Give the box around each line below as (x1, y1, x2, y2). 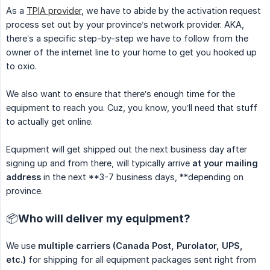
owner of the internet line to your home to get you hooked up (6, 47, 257, 57)
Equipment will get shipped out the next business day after (6, 144, 247, 154)
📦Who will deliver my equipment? (6, 212, 190, 225)
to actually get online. (6, 116, 93, 127)
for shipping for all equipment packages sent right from (26, 254, 256, 265)
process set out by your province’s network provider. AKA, (6, 19, 244, 30)
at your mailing (192, 158, 258, 168)
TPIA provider (27, 5, 81, 16)
